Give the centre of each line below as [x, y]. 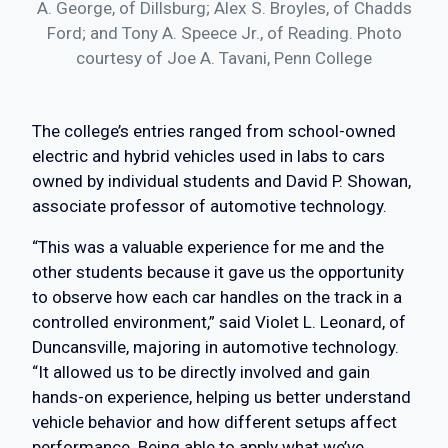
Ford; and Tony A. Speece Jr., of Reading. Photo [224, 33]
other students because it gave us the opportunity [218, 272]
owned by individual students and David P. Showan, [221, 181]
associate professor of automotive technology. [209, 206]
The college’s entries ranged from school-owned [214, 131]
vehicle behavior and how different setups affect [214, 422]
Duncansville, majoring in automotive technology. [215, 347]
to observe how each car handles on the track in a [217, 297]
